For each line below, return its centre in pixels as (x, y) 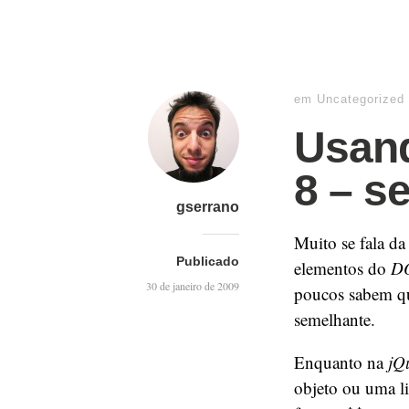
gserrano (208, 207)
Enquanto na (341, 362)
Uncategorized (361, 99)
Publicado (208, 261)
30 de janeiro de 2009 (193, 286)
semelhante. (335, 319)
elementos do (342, 268)
